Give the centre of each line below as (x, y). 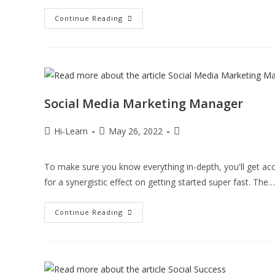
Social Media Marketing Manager (144, 103)
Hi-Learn (71, 131)
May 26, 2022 (136, 131)
